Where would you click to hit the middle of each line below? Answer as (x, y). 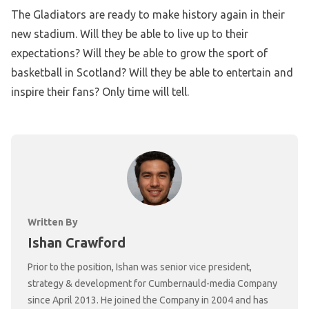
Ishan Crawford (77, 242)
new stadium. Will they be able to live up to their (130, 34)
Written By (53, 222)
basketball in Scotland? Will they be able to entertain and (152, 73)
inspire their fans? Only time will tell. (100, 92)
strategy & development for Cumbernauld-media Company (152, 283)
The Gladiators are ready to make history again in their (148, 15)
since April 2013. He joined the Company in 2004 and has (148, 300)
